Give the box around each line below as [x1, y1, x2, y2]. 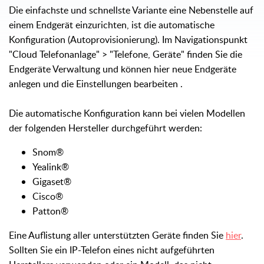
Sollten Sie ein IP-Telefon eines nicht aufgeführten [9, 243, 214, 256]
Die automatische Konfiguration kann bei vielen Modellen [9, 106, 245, 120]
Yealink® [32, 160, 69, 173]
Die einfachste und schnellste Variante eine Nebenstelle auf [9, 3, 253, 16]
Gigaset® [32, 174, 71, 188]
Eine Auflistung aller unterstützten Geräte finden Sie [9, 228, 226, 242]
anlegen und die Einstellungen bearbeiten [9, 77, 180, 90]
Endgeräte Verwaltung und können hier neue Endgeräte [9, 62, 236, 75]
